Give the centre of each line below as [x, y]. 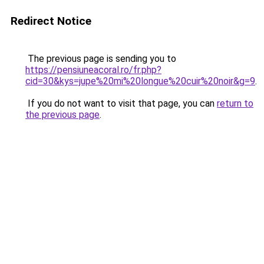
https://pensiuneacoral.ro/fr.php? [93, 70]
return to [235, 103]
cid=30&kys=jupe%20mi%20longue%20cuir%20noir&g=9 [140, 81]
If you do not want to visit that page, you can [121, 103]
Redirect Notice [51, 21]
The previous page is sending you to [101, 59]
